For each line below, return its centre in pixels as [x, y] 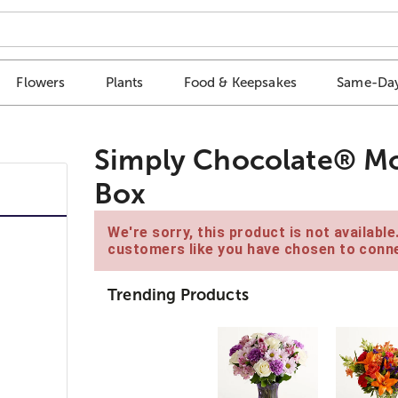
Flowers [41, 83]
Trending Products [178, 295]
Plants [124, 83]
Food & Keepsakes [240, 83]
